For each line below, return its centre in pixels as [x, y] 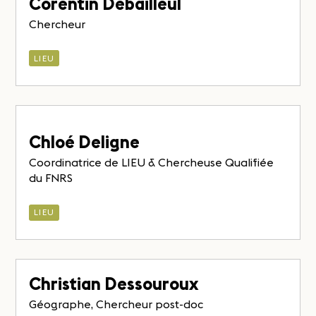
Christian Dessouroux [114, 284]
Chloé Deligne [85, 142]
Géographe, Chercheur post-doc [116, 304]
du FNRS [51, 178]
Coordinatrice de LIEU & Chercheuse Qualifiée [152, 163]
